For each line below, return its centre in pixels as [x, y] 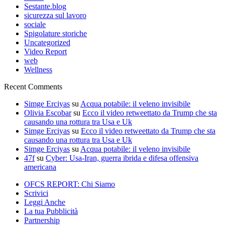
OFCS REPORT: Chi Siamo [70, 184]
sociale [35, 25]
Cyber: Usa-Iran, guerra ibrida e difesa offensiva [122, 158]
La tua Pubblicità [51, 211]
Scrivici [36, 193]
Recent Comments [33, 87]
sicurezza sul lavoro [55, 16]
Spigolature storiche [55, 34]
